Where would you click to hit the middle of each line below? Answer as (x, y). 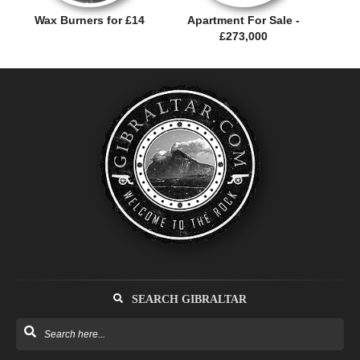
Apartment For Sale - (244, 20)
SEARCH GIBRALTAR (188, 300)
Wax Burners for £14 (89, 20)
